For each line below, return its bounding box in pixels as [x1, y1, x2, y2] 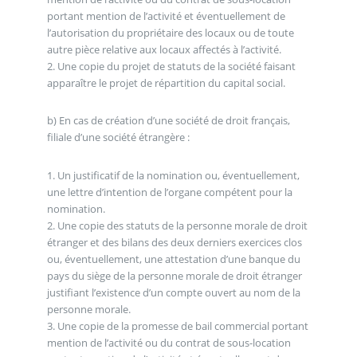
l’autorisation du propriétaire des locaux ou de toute [46, 25, 294, 40]
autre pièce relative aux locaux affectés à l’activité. [46, 41, 281, 57]
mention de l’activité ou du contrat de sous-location [46, 335, 291, 351]
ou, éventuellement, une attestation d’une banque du [46, 252, 300, 267]
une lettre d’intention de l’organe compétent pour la [46, 185, 292, 200]
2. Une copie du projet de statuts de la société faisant [46, 58, 296, 73]
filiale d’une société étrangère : [46, 130, 190, 145]
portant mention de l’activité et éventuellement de [46, 8, 285, 23]
